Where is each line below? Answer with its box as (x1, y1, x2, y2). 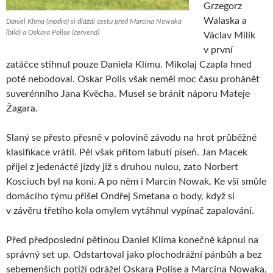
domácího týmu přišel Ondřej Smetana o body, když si (6, 191, 235, 201)
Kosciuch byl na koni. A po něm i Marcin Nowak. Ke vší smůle (6, 176, 266, 186)
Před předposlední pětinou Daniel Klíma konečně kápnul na (6, 235, 258, 245)
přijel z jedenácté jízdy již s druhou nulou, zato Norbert (6, 161, 238, 172)
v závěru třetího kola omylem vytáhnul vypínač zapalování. (6, 205, 254, 216)
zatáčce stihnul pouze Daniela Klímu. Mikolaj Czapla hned (6, 59, 252, 69)
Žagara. (6, 103, 38, 113)
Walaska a (204, 15, 247, 26)
